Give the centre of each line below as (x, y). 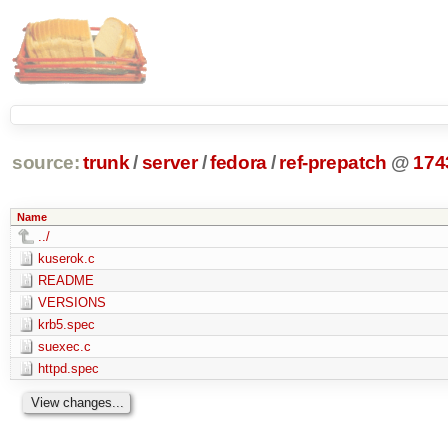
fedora (238, 163)
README (65, 280)
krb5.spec (66, 324)
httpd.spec (68, 368)
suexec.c (64, 346)
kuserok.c (66, 258)
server (169, 163)
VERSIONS (71, 302)
